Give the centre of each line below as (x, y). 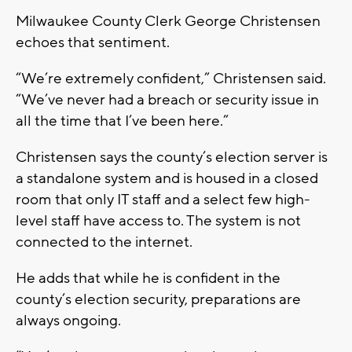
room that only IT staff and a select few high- (163, 199)
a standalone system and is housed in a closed (167, 178)
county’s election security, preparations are (158, 299)
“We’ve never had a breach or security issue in (167, 99)
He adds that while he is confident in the (148, 278)
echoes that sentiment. (93, 42)
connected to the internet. (104, 242)
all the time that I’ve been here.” (122, 121)
